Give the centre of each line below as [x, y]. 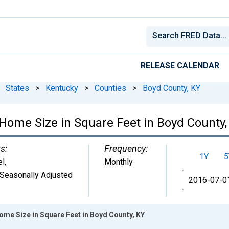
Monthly [119, 162]
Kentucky [62, 88]
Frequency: [126, 148]
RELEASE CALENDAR [180, 65]
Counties [110, 88]
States [17, 88]
